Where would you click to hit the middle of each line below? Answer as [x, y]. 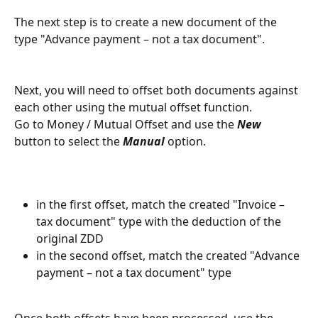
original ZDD [70, 238]
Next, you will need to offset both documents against [158, 91]
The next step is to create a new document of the [147, 22]
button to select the [68, 142]
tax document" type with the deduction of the [160, 221]
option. [185, 142]
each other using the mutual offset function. [133, 108]
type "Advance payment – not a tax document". [139, 39]
